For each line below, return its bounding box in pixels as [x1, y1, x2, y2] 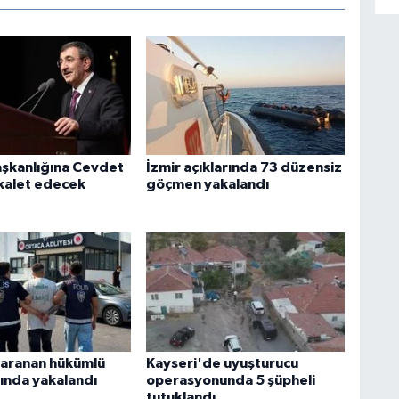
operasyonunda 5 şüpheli [145, 373, 315, 388]
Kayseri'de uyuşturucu [145, 356, 298, 371]
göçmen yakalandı [145, 176, 269, 191]
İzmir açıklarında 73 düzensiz [145, 159, 342, 175]
